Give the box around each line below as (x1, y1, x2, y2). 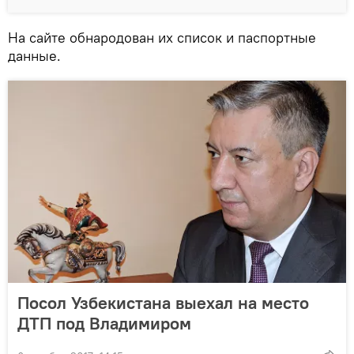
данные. (8, 47, 61, 65)
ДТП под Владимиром (17, 312, 191, 334)
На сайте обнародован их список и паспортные (8, 28, 316, 47)
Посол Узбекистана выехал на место (17, 292, 309, 314)
